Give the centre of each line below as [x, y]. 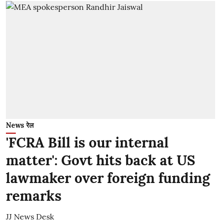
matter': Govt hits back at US [101, 160]
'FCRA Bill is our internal [87, 142]
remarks [34, 196]
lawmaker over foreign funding [108, 178]
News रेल [20, 125]
